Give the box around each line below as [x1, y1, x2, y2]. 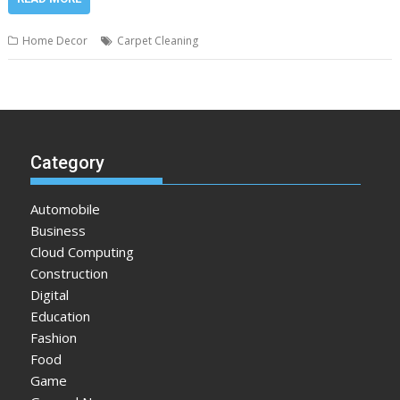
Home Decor [22, 32, 88, 48]
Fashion [30, 329, 78, 346]
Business [30, 221, 87, 239]
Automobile [30, 200, 101, 218]
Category [30, 152, 105, 173]
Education [30, 307, 91, 325]
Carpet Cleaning [117, 32, 199, 48]
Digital [30, 286, 70, 304]
